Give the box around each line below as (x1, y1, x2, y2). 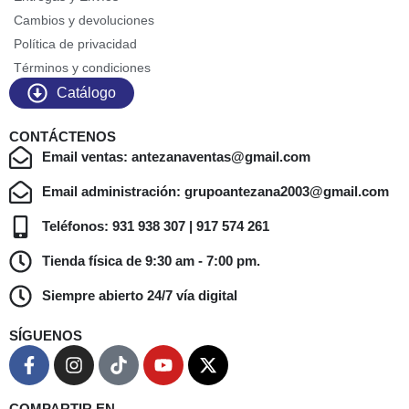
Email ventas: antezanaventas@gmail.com (42, 149, 311, 165)
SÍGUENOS (9, 327, 82, 343)
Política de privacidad (14, 36, 137, 51)
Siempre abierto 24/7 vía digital (42, 288, 238, 304)
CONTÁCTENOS (9, 128, 116, 144)
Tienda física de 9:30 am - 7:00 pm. (42, 253, 261, 269)
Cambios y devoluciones (14, 12, 154, 27)
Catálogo (57, 84, 117, 100)
